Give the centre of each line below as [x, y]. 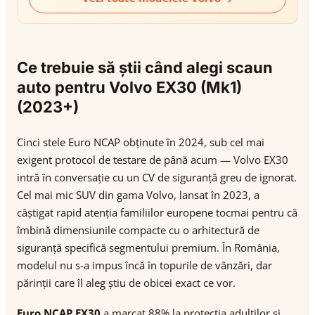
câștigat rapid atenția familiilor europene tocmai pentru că [157, 212]
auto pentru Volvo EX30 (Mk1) [129, 87]
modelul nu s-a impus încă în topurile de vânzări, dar [144, 265]
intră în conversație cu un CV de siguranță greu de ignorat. [157, 177]
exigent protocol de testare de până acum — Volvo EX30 [153, 160]
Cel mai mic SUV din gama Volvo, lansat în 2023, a [138, 195]
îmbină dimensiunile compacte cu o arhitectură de [138, 230]
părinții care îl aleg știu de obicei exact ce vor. [126, 283]
